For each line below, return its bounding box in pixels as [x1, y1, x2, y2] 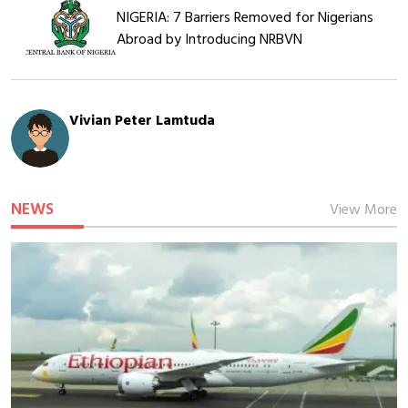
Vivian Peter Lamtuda [69, 108, 215, 133]
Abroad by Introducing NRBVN [117, 27, 302, 52]
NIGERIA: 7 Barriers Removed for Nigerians [117, 5, 373, 30]
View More [330, 198, 397, 222]
